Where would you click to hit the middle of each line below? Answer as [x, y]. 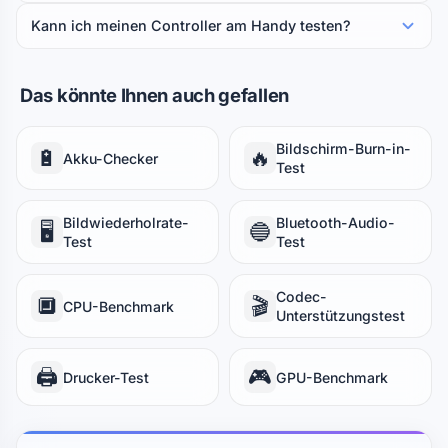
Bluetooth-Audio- [335, 222]
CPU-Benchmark [118, 306]
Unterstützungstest [340, 315]
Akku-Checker [110, 158]
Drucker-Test [106, 377]
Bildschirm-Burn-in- [343, 148]
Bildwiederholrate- [126, 222]
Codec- [301, 296]
